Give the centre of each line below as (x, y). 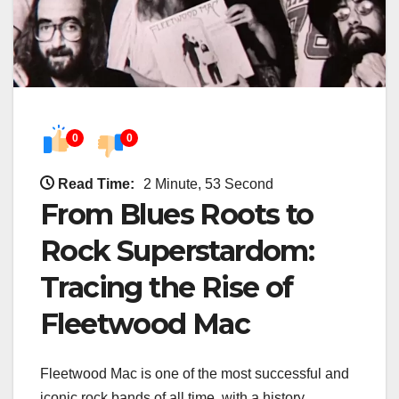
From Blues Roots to (177, 214)
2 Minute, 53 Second (208, 183)
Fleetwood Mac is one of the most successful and (195, 373)
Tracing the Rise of (167, 287)
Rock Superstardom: (177, 250)
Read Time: (96, 183)
